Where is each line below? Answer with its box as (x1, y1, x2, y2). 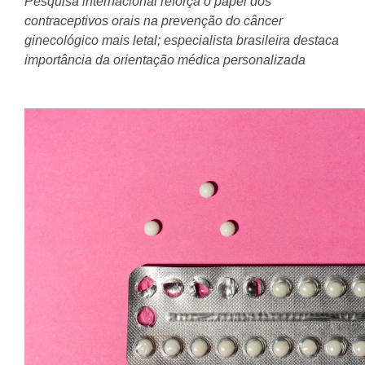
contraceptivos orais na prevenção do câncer (24, 14, 283, 28)
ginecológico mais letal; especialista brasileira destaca (24, 33, 339, 47)
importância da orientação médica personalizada (24, 53, 306, 67)
